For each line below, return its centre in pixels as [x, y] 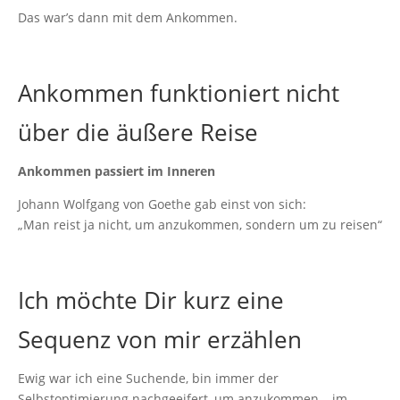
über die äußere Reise [138, 133]
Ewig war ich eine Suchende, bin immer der [148, 379]
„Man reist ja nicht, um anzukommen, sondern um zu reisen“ [200, 225]
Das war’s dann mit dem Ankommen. [128, 18]
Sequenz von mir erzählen [160, 340]
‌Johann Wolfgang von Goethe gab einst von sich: [162, 204]
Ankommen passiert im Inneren [117, 171]
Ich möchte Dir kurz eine [151, 300]
